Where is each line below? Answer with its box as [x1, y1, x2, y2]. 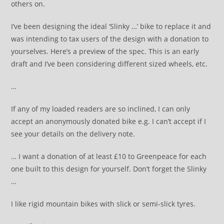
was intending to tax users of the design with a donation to [11, 34, 209, 43]
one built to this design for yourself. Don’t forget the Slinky [11, 164, 207, 173]
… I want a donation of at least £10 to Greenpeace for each [11, 151, 207, 161]
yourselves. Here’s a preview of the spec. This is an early [11, 46, 199, 56]
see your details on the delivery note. [11, 129, 135, 138]
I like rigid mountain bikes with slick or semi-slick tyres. [11, 199, 198, 208]
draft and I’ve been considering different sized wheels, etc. [11, 59, 210, 68]
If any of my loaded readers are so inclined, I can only [11, 104, 190, 113]
